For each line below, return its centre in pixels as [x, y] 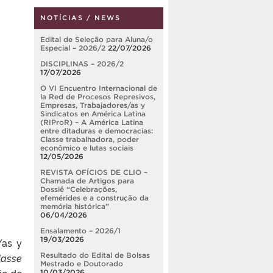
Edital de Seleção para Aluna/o [97, 40]
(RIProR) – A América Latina [92, 122]
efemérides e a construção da [94, 198]
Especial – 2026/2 [73, 48]
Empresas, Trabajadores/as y [93, 105]
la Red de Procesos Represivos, [98, 97]
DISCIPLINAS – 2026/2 [82, 64]
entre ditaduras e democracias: [97, 131]
